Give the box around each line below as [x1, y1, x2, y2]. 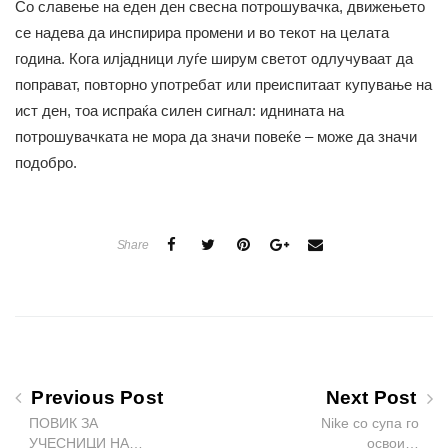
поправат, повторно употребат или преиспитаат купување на [15, 76, 432, 94]
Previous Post [26, 387, 164, 409]
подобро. [15, 154, 77, 172]
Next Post [325, 387, 422, 409]
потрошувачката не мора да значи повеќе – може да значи [15, 128, 417, 146]
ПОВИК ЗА [29, 415, 98, 432]
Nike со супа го [321, 415, 419, 432]
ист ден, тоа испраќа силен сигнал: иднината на [15, 102, 344, 120]
